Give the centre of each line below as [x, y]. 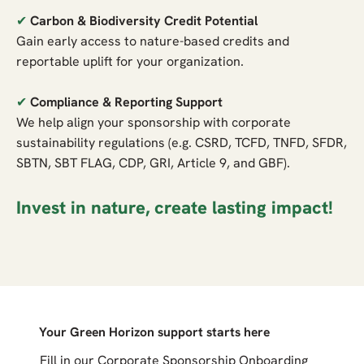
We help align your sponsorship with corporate [154, 122]
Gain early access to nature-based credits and [153, 41]
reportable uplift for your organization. [130, 61]
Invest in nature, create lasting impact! [175, 207]
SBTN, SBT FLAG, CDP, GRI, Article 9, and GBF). [154, 162]
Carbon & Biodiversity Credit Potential [144, 20]
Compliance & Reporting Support [127, 102]
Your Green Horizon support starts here [155, 332]
